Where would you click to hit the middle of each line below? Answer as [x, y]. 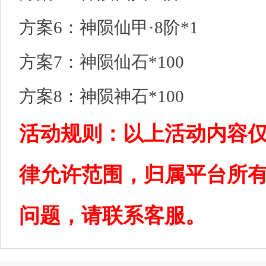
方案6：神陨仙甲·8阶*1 [109, 27]
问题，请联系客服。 [113, 216]
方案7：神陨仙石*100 [102, 62]
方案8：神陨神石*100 [102, 96]
